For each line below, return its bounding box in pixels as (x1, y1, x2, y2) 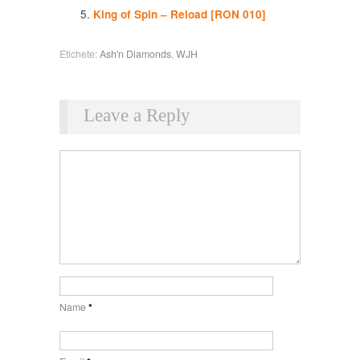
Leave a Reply (84, 105, 191, 126)
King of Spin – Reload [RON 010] (92, 6, 266, 22)
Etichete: (59, 46, 100, 61)
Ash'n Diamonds (100, 46, 171, 61)
